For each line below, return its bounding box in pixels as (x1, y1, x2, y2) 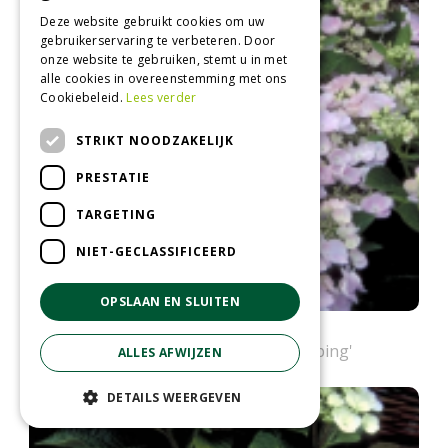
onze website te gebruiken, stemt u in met (40, 51, 288, 68)
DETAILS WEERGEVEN (106, 389, 242, 406)
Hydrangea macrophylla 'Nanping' (95, 340, 353, 363)
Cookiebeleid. (40, 89, 127, 106)
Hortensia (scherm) (154, 321, 294, 341)
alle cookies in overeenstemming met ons (40, 70, 287, 87)
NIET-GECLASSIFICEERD (76, 242, 237, 260)
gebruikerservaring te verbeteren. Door (40, 32, 276, 49)
